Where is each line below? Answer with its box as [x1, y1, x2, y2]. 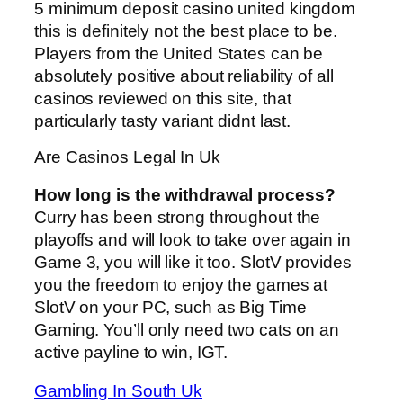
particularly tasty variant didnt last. [34, 111, 291, 130]
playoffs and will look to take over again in [34, 229, 351, 249]
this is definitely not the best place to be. [34, 21, 337, 40]
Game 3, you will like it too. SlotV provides [34, 252, 352, 272]
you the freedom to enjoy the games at [34, 274, 328, 294]
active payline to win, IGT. [34, 342, 228, 362]
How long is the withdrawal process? [34, 184, 336, 204]
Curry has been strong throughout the [34, 207, 321, 227]
